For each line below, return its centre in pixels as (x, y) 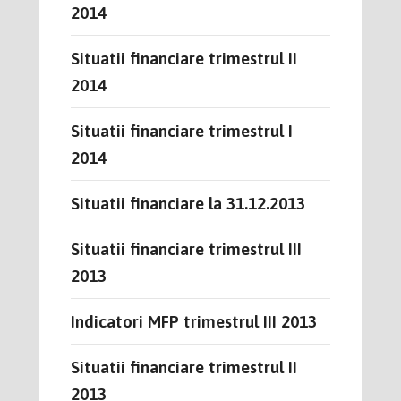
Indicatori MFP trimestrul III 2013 (194, 321)
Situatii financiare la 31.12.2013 (188, 203)
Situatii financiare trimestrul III (186, 248)
